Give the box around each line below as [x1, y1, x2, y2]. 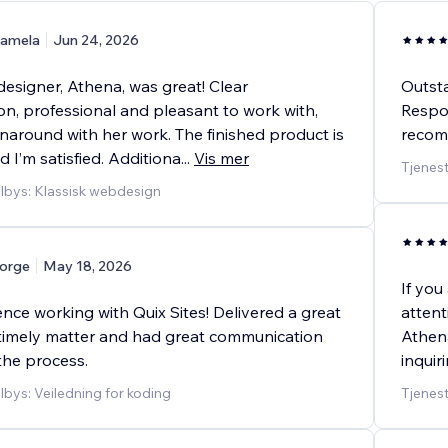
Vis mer [194, 148, 249, 169]
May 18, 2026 [43, 257, 132, 276]
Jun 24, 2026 [53, 31, 139, 50]
